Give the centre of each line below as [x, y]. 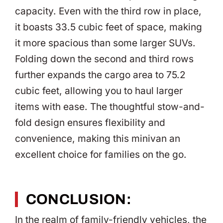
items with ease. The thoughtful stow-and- [110, 107]
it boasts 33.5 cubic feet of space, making [109, 27]
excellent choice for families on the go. [101, 155]
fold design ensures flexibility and [90, 123]
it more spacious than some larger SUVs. [105, 43]
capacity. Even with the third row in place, [108, 11]
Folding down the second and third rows [104, 59]
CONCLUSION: [78, 199]
